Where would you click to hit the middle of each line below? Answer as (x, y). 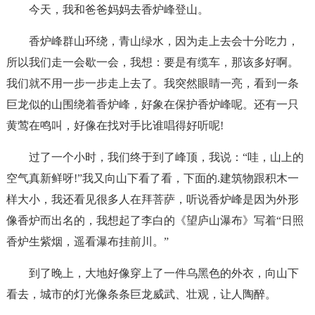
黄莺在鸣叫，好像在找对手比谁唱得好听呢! (115, 126)
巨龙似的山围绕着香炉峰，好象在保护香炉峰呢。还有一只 (152, 104)
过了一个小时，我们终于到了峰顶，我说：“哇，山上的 (166, 157)
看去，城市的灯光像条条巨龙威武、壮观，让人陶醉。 (141, 294)
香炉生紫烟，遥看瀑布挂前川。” (87, 242)
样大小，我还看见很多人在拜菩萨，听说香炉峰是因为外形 (152, 199)
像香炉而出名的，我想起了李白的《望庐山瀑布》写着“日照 (155, 220)
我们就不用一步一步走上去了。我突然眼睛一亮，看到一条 (152, 83)
